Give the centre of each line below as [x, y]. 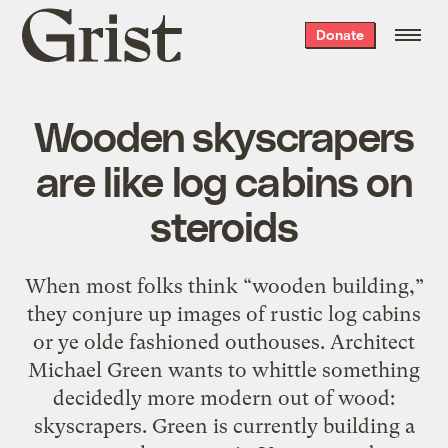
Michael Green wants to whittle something [224, 369]
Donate [339, 34]
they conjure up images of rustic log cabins [224, 313]
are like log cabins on [224, 179]
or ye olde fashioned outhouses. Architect [224, 341]
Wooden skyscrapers [224, 134]
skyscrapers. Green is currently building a [224, 425]
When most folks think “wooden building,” [224, 285]
